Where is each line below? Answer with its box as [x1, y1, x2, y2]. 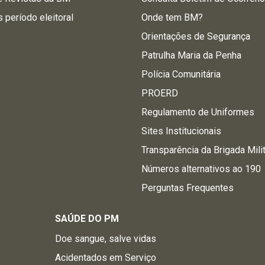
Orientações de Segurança [141, 31, 251, 42]
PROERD [141, 88, 179, 99]
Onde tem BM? [141, 12, 203, 23]
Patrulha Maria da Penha [141, 50, 242, 61]
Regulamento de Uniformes [141, 106, 255, 118]
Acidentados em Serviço [54, 252, 156, 263]
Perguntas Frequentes [141, 182, 234, 193]
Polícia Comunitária [141, 69, 221, 80]
